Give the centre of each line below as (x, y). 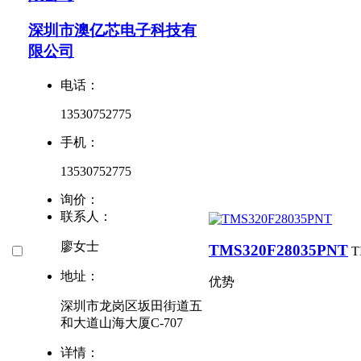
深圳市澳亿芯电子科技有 (112, 31)
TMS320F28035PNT (278, 250)
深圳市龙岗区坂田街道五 (131, 306)
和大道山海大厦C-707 (122, 323)
